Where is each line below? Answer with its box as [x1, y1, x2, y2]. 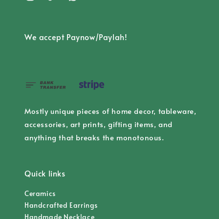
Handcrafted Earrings [24, 200, 98, 210]
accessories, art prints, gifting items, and [24, 119, 173, 130]
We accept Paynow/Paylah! [24, 31, 128, 42]
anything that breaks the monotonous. [24, 132, 164, 143]
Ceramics [24, 189, 56, 198]
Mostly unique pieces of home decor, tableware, [24, 106, 197, 116]
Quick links [24, 168, 66, 179]
